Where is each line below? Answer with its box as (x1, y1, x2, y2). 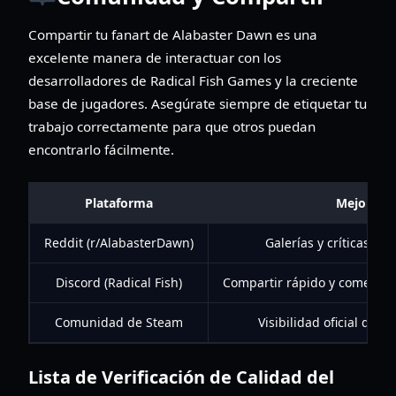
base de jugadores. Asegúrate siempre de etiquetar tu (28, 94, 367, 112)
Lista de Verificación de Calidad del (28, 364, 334, 389)
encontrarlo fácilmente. (28, 140, 174, 158)
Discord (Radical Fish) (56, 273, 182, 291)
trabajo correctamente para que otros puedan (28, 117, 316, 135)
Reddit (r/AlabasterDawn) (44, 233, 194, 251)
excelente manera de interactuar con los (28, 48, 281, 66)
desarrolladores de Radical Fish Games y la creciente (28, 71, 358, 89)
